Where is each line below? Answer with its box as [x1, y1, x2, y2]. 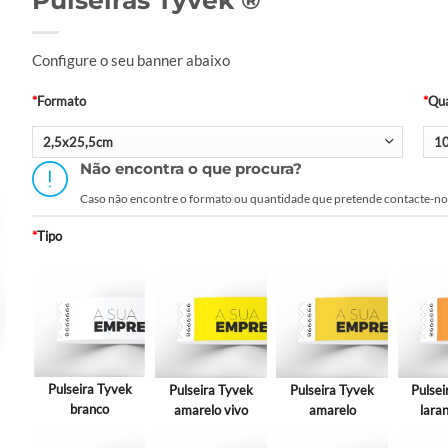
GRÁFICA [151, 5, 214, 24]
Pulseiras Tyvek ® [85, 31, 340, 67]
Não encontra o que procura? [138, 227, 386, 248]
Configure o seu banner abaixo [85, 105, 306, 126]
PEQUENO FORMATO [234, 5, 377, 24]
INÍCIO [85, 5, 131, 24]
